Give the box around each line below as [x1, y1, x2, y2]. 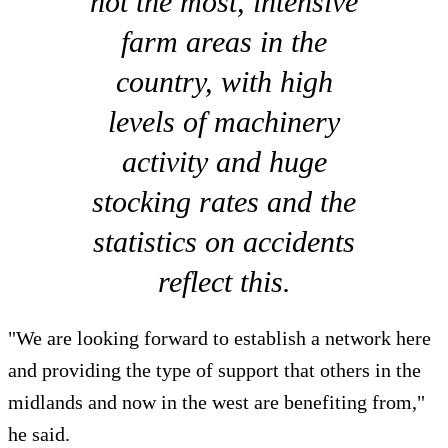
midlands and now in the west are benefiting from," [8, 391, 425, 414]
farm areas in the [121, 25, 327, 59]
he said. [8, 423, 70, 446]
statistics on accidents [93, 225, 355, 259]
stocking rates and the [92, 185, 356, 219]
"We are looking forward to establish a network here [8, 327, 431, 350]
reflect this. [157, 265, 291, 299]
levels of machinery [108, 105, 340, 139]
